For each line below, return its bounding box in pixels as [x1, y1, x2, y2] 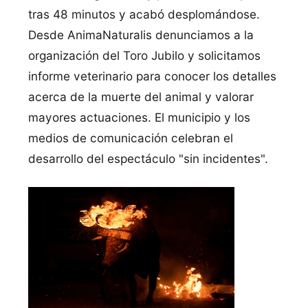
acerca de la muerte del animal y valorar [27, 89, 254, 104]
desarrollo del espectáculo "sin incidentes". [27, 151, 268, 166]
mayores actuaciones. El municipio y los [27, 110, 250, 125]
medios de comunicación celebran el [27, 131, 233, 146]
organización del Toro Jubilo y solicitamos [27, 48, 261, 63]
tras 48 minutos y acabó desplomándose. [27, 7, 260, 22]
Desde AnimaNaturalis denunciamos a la [27, 27, 254, 43]
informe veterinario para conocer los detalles [27, 69, 276, 84]
